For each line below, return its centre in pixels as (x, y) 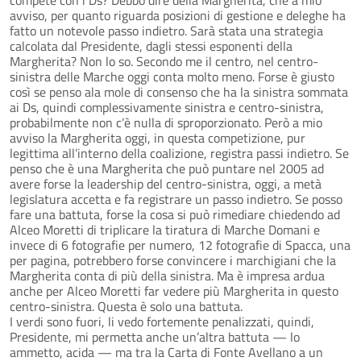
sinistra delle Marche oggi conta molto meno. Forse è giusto (172, 76)
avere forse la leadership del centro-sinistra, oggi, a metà (166, 183)
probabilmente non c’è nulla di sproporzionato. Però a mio (166, 122)
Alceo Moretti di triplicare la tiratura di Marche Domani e (165, 229)
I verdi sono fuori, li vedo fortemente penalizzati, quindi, (162, 321)
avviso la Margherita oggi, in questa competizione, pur (158, 137)
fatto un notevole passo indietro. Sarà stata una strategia (166, 30)
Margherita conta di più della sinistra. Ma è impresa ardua (167, 275)
